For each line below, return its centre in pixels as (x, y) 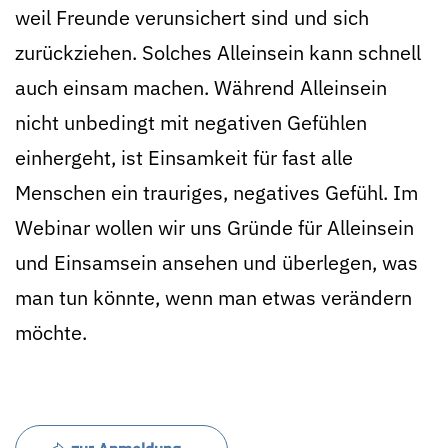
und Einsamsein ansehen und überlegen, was (216, 262)
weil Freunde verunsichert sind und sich (192, 17)
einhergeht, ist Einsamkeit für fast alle (184, 157)
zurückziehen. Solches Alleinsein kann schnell (218, 52)
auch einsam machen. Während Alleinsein (201, 87)
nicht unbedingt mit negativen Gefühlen (191, 122)
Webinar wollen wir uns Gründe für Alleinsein (214, 227)
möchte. (51, 332)
